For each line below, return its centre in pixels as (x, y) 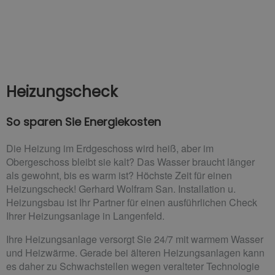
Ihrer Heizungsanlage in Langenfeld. (85, 215)
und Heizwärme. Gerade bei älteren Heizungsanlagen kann (135, 252)
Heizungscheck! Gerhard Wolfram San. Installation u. (121, 188)
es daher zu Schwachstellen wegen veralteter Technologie (133, 266)
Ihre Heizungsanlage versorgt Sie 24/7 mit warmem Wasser (135, 239)
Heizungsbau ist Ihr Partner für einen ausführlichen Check (132, 202)
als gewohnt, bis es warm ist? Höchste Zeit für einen (119, 175)
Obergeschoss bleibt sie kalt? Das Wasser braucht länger (130, 161)
